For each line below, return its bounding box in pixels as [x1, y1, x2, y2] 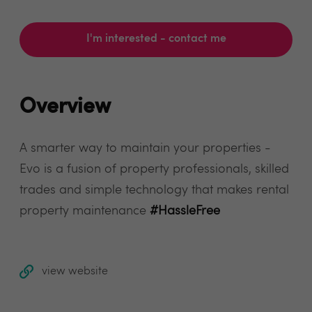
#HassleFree [150, 205, 220, 217]
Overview [19, 97, 111, 118]
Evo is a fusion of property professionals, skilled [19, 163, 289, 175]
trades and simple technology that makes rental [19, 184, 289, 196]
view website [42, 266, 108, 277]
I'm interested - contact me [86, 33, 226, 45]
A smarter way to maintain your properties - [19, 142, 271, 155]
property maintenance [19, 205, 150, 217]
